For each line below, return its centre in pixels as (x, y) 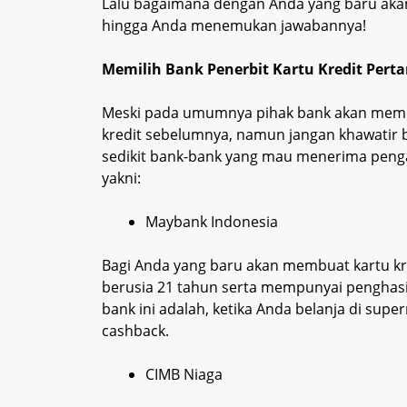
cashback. (135, 331)
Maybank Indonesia (212, 222)
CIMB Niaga (184, 375)
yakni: (121, 179)
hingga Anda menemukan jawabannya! (234, 26)
